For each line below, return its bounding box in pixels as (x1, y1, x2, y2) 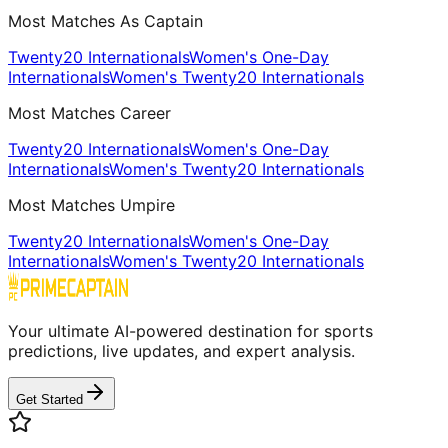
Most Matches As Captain (8, 10, 203, 31)
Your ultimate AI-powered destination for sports (8, 320, 373, 341)
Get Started (16, 391, 83, 407)
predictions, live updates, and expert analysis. (8, 340, 355, 361)
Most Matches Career (8, 102, 171, 123)
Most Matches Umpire (8, 194, 175, 215)
